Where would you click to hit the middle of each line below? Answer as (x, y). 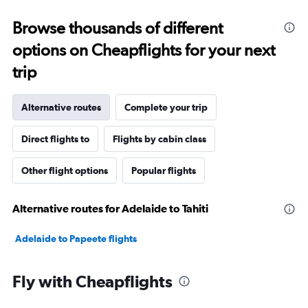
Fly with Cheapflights (92, 281)
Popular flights (164, 170)
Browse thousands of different (118, 27)
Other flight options (65, 170)
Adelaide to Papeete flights (76, 238)
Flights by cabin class (159, 139)
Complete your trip (166, 107)
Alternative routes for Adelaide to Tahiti (110, 208)
